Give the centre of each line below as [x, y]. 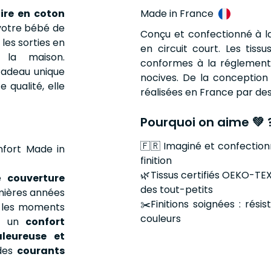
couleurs [161, 218]
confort [45, 221]
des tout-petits [177, 189]
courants [41, 250]
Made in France [177, 13]
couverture [36, 178]
